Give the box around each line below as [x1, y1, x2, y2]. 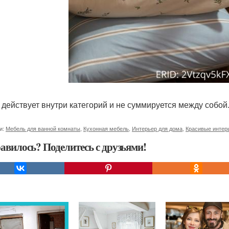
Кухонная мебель [83, 124, 129, 132]
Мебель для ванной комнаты [6, 124, 80, 132]
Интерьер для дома [132, 124, 182, 132]
